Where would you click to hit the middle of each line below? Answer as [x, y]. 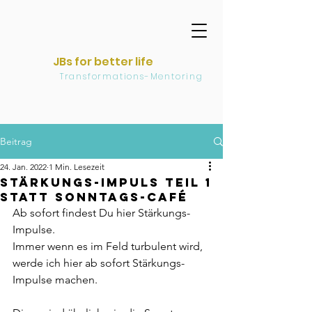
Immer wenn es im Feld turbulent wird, [109, 246]
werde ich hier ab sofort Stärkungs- [99, 263]
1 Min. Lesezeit [77, 167]
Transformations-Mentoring [111, 76]
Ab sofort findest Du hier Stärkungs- [101, 213]
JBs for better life [103, 62]
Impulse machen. [55, 280]
